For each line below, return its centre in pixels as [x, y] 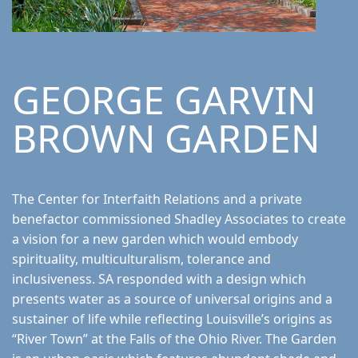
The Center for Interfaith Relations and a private [157, 199]
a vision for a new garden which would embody [155, 239]
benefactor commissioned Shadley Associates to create [179, 219]
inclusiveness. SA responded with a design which [159, 279]
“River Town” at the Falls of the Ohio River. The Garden [174, 339]
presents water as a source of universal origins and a [172, 299]
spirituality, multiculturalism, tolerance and [141, 259]
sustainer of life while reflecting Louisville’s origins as [172, 319]
